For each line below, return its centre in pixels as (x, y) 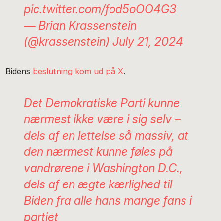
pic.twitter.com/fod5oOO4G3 (100, 9)
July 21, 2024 (147, 41)
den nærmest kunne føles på (98, 152)
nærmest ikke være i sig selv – (102, 119)
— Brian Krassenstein (80, 25)
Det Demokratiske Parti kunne (101, 103)
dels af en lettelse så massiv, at (106, 136)
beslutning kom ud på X (78, 71)
